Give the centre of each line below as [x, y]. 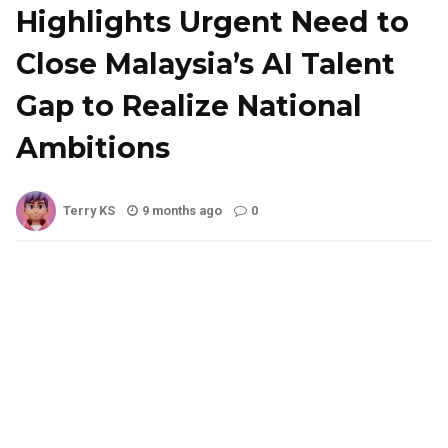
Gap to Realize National [189, 105]
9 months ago [182, 210]
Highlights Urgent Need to [212, 21]
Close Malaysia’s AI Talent [205, 63]
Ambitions [93, 147]
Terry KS [89, 210]
